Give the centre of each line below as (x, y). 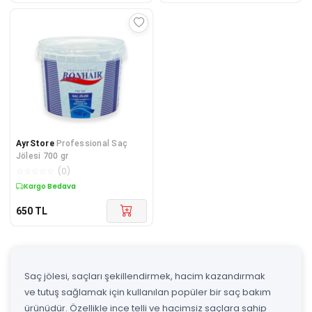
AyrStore (35, 143)
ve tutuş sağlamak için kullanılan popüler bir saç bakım (148, 292)
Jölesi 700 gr (42, 156)
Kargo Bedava (50, 186)
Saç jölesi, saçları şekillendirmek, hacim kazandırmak (145, 276)
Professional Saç (92, 143)
